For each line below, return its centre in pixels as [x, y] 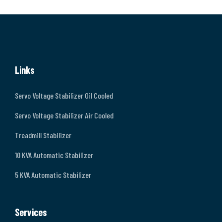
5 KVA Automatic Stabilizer [53, 174]
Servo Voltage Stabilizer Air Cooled [64, 115]
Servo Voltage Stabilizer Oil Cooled [64, 95]
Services [31, 212]
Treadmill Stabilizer [43, 135]
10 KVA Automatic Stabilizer [54, 155]
